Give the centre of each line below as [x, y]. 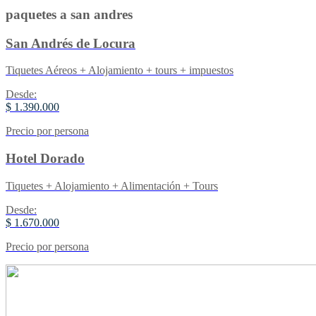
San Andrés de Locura [71, 43]
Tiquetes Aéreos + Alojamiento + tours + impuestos [120, 71]
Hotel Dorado [45, 159]
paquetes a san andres [69, 15]
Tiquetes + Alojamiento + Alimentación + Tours [112, 186]
